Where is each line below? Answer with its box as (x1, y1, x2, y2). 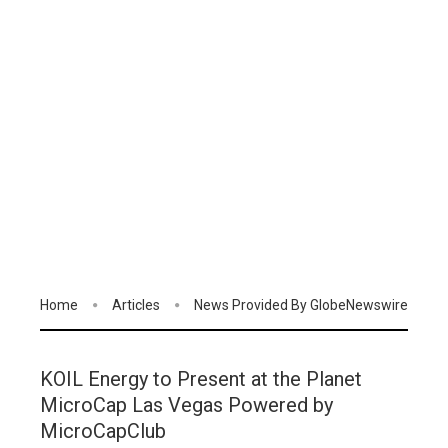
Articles (112, 297, 160, 313)
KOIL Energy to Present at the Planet (40, 367, 362, 392)
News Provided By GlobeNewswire (194, 297, 408, 313)
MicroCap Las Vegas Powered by (40, 393, 333, 418)
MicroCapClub (40, 419, 166, 444)
